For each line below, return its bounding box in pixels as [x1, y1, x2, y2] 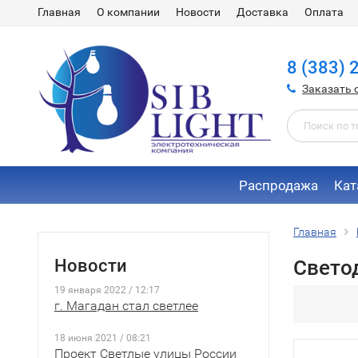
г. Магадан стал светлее [54, 298, 198, 313]
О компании [97, 6, 160, 18]
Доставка [237, 6, 288, 18]
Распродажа [238, 177, 318, 193]
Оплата [304, 6, 344, 18]
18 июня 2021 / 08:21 [54, 332, 151, 344]
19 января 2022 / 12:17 [54, 284, 160, 296]
